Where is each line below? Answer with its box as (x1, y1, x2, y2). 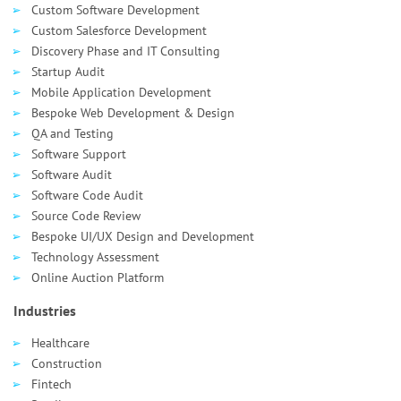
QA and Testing (31, 125, 114, 141)
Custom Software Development (31, 2, 200, 18)
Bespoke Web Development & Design (31, 105, 235, 121)
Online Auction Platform (31, 269, 164, 286)
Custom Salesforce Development (31, 22, 207, 38)
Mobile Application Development (31, 84, 211, 100)
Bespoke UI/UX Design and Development (31, 228, 254, 244)
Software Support (31, 146, 126, 162)
